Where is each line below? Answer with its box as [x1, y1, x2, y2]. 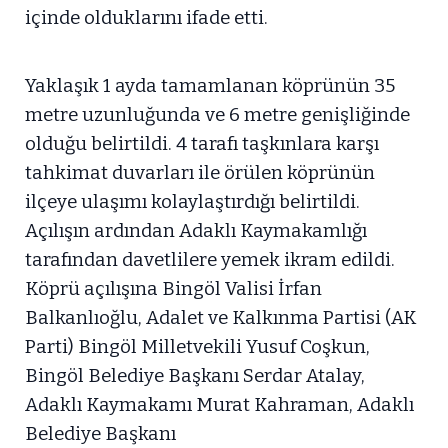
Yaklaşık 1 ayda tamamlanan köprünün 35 [25, 74, 395, 97]
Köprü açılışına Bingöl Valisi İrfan [25, 277, 322, 300]
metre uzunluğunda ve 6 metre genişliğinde [25, 103, 410, 126]
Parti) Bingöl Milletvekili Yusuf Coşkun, [25, 335, 370, 358]
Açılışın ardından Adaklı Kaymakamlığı [25, 219, 367, 242]
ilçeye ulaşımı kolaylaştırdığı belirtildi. [25, 190, 360, 213]
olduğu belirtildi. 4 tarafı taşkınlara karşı [25, 132, 379, 155]
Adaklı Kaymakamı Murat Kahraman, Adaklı [25, 393, 414, 416]
